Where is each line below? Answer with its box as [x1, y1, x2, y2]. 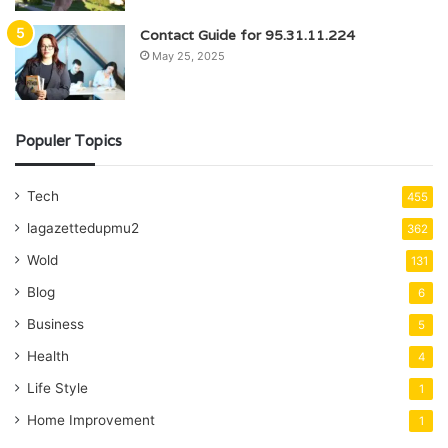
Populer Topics [15, 130, 122, 150]
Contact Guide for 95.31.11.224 [140, 25, 355, 44]
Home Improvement [27, 411, 155, 428]
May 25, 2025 [152, 48, 225, 63]
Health [27, 347, 69, 364]
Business [27, 315, 84, 332]
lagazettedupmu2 [27, 219, 139, 236]
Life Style [27, 379, 88, 396]
